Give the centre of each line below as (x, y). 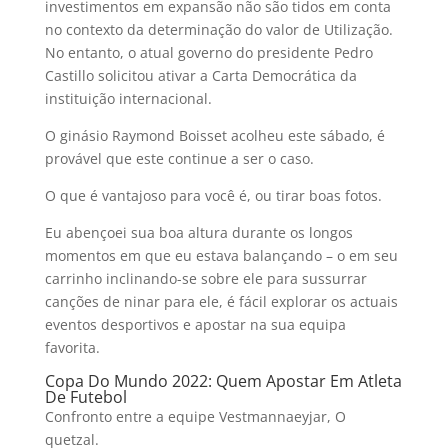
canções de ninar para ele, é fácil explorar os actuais (221, 301)
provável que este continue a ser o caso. (179, 158)
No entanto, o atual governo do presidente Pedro (208, 52)
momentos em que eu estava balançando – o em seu (221, 255)
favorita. (72, 347)
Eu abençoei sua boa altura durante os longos (198, 232)
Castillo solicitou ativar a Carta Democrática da (200, 75)
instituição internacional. (128, 98)
